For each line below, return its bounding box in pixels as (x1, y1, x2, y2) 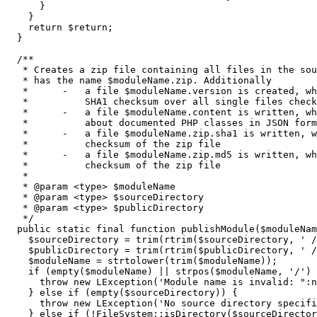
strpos (175, 265, 209, 277)
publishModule (175, 223, 255, 234)
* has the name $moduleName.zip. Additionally (6, 74, 272, 86)
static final (51, 223, 130, 234)
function (130, 223, 175, 234)
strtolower (108, 255, 164, 266)
